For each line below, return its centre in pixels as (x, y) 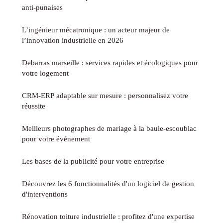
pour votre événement (56, 138)
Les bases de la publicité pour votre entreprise (93, 161)
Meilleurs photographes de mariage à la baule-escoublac (109, 128)
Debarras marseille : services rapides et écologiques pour (110, 62)
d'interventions (45, 194)
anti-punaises (42, 7)
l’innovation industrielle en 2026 (73, 40)
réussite (34, 106)
